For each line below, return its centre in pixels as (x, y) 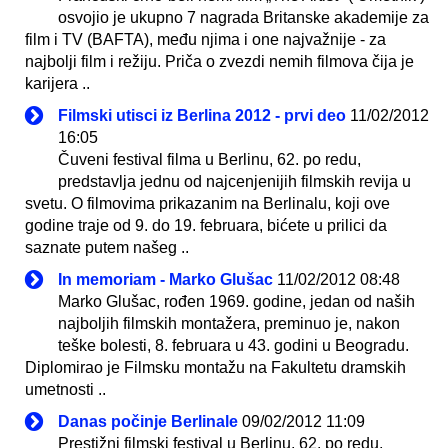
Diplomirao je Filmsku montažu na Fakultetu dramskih (215, 367)
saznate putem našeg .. (107, 247)
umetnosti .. (65, 389)
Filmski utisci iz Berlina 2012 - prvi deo (202, 115)
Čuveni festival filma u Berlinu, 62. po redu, (209, 159)
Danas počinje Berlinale (148, 421)
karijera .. (57, 83)
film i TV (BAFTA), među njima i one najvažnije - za (205, 39)
